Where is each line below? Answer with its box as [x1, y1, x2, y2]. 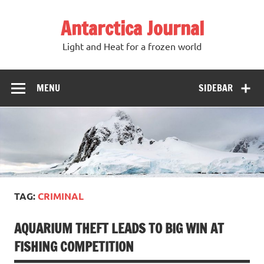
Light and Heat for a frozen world [62, 40, 202, 52]
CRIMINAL [38, 190, 84, 203]
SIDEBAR [199, 81, 233, 94]
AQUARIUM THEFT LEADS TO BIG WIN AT [14, 219, 224, 238]
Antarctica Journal [60, 15, 204, 42]
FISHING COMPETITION [14, 237, 134, 256]
